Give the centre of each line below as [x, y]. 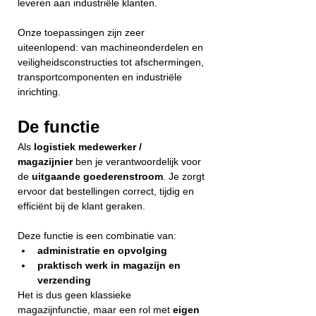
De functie [59, 127]
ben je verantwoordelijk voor [138, 162]
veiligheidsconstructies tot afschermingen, [112, 62]
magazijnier [45, 162]
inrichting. [39, 92]
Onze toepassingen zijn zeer [83, 32]
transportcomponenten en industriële [101, 77]
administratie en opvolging [102, 250]
